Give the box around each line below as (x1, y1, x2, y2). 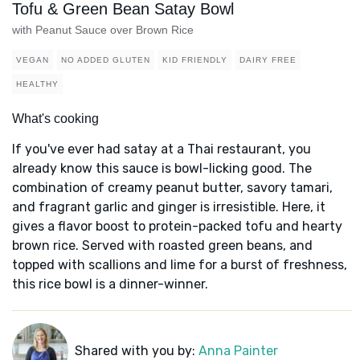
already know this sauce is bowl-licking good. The (12, 161, 312, 177)
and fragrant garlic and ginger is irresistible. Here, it (12, 199, 325, 215)
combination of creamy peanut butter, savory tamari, (12, 180, 333, 196)
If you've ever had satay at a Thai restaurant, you (12, 141, 311, 157)
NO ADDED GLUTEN (61, 55, 150, 65)
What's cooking (12, 112, 99, 126)
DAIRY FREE (239, 55, 297, 65)
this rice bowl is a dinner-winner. (12, 276, 208, 292)
